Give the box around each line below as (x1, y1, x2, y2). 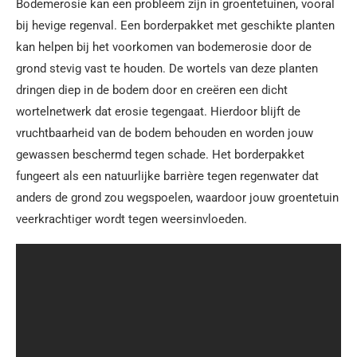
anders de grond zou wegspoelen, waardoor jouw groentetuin (16, 190, 339, 205)
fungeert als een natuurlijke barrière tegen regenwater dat (16, 169, 319, 183)
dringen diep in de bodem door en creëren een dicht (16, 83, 288, 97)
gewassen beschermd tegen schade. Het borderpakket (16, 147, 304, 162)
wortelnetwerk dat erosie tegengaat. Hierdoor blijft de (16, 104, 300, 119)
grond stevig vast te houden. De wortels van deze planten (16, 61, 318, 76)
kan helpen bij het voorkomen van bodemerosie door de (16, 40, 312, 54)
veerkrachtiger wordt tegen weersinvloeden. (16, 212, 247, 226)
